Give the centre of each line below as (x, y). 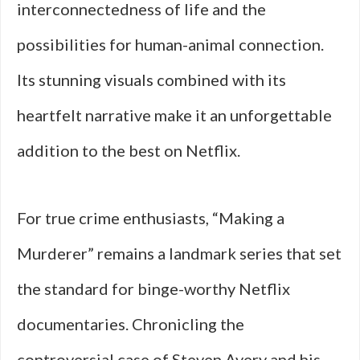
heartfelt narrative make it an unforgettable (174, 115)
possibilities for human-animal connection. (170, 44)
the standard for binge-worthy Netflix (153, 288)
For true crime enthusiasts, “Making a (151, 218)
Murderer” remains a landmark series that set (179, 253)
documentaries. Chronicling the (131, 324)
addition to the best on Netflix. (129, 150)
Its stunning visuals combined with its (151, 80)
